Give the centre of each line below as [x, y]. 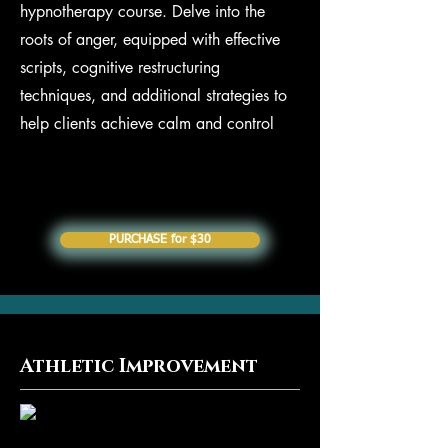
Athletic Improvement [139, 366]
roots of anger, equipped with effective [150, 39]
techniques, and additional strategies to [153, 95]
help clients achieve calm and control [147, 123]
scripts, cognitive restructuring [120, 67]
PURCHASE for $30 [160, 240]
